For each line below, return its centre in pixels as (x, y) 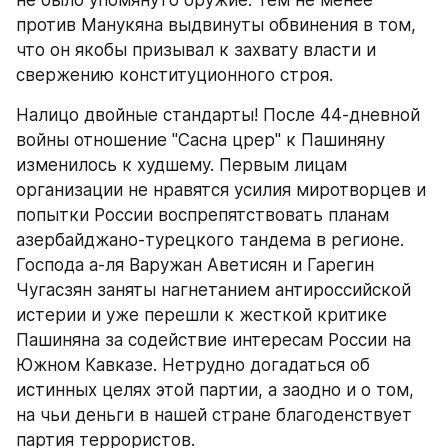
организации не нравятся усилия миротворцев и (221, 190)
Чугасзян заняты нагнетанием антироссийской (213, 290)
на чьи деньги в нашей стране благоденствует (214, 415)
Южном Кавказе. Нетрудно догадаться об (193, 365)
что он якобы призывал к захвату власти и (196, 50)
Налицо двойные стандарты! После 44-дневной (218, 115)
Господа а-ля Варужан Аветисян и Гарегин (195, 265)
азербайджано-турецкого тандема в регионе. (210, 240)
